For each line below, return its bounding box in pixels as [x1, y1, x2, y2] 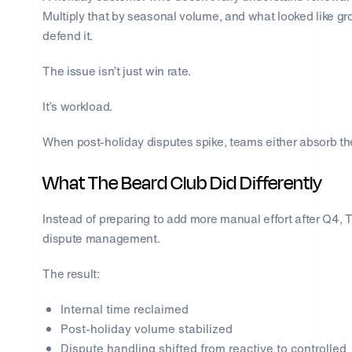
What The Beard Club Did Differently [42, 170, 323, 197]
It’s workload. [42, 97, 112, 115]
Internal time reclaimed [60, 300, 189, 318]
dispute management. [42, 229, 160, 247]
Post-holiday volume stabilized [60, 320, 233, 338]
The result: [42, 265, 100, 283]
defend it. [42, 27, 93, 45]
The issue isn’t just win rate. [42, 62, 192, 80]
